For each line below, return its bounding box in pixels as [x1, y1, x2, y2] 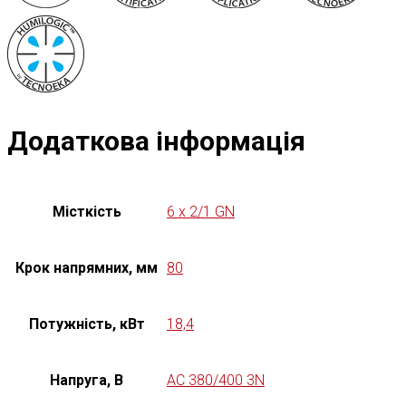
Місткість [52, 202, 121, 220]
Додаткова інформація [7, 124, 305, 157]
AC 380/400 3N [167, 371, 265, 389]
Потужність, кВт [28, 314, 145, 333]
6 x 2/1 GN [167, 202, 235, 220]
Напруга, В [50, 371, 123, 389]
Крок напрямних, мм [15, 258, 158, 276]
